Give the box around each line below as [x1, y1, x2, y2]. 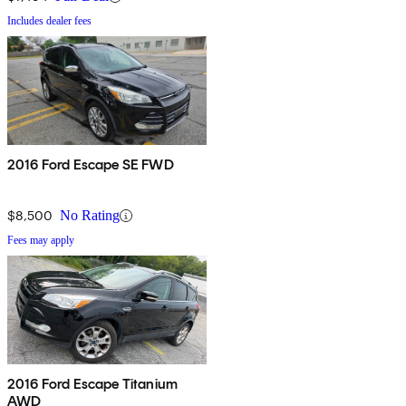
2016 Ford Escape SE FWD [7, 156, 174, 174]
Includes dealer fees [7, 14, 92, 28]
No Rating [60, 208, 120, 224]
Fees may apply [7, 234, 74, 247]
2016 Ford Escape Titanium [7, 375, 178, 393]
